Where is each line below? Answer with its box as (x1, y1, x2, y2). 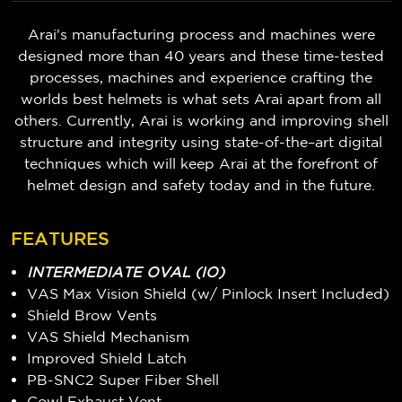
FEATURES (11, 228, 109, 249)
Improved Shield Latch (27, 349, 188, 366)
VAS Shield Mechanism (27, 328, 190, 345)
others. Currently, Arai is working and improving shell (13, 111, 389, 128)
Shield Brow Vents (27, 306, 158, 323)
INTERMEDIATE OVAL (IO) (27, 263, 225, 280)
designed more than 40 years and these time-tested (18, 47, 384, 64)
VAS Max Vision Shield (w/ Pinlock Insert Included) (27, 284, 390, 301)
